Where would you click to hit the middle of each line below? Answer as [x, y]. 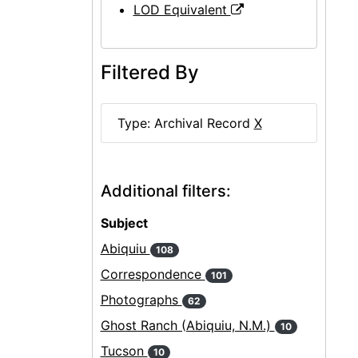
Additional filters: [165, 191]
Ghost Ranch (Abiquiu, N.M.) [187, 325]
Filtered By [149, 72]
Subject [124, 223]
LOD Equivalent [182, 10]
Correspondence [153, 274]
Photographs [141, 300]
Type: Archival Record [185, 123]
